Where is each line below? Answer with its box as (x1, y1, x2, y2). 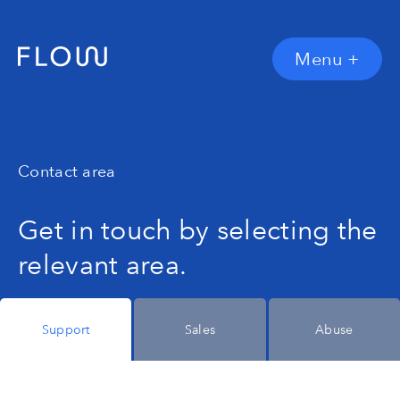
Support (41, 321, 90, 337)
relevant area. (18, 248, 187, 281)
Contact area (18, 161, 116, 181)
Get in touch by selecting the (18, 213, 378, 246)
